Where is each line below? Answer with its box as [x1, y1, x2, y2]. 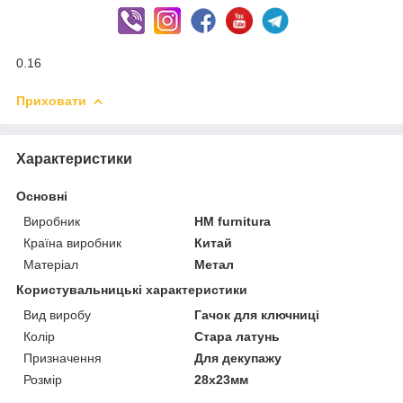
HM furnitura [194, 214, 272, 229]
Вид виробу [23, 308, 91, 323]
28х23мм [194, 372, 249, 388]
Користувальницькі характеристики [16, 282, 247, 298]
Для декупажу [194, 351, 282, 366]
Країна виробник [23, 236, 121, 251]
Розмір [23, 372, 62, 388]
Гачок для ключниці [194, 308, 320, 323]
